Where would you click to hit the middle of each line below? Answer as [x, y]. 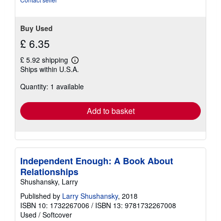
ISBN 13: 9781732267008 [136, 205]
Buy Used [37, 28]
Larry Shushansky [90, 196]
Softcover [57, 215]
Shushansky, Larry [49, 182]
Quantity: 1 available [52, 87]
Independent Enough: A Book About [97, 161]
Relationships [49, 172]
